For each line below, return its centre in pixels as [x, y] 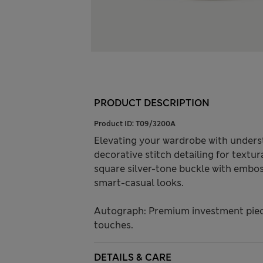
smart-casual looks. [139, 183]
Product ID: [115, 124]
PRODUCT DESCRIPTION [152, 103]
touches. [114, 225]
